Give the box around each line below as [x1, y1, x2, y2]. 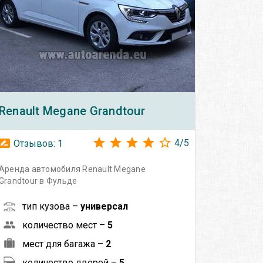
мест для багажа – [22, 238, 106, 249]
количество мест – [22, 219, 107, 231]
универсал [80, 200, 128, 212]
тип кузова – [22, 200, 80, 212]
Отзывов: [11, 137, 58, 149]
